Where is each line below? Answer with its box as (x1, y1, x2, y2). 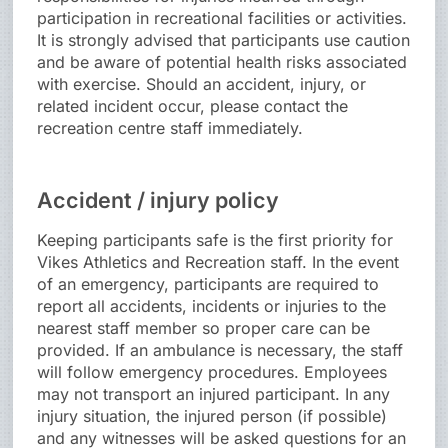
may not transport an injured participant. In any (37, 384, 391, 405)
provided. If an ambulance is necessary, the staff (37, 340, 404, 361)
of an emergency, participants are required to (37, 274, 380, 295)
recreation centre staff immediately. (37, 118, 304, 139)
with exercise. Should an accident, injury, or (37, 74, 367, 95)
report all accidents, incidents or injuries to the (37, 296, 387, 317)
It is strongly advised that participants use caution (37, 30, 411, 51)
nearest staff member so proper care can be (37, 318, 371, 339)
